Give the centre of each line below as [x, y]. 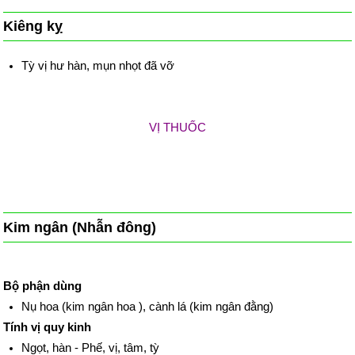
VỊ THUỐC [177, 127]
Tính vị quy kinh [48, 327]
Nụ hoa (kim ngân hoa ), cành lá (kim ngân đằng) [147, 307]
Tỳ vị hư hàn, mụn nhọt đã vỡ [97, 65]
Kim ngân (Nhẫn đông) [80, 227]
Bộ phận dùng [43, 286]
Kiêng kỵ [33, 27]
